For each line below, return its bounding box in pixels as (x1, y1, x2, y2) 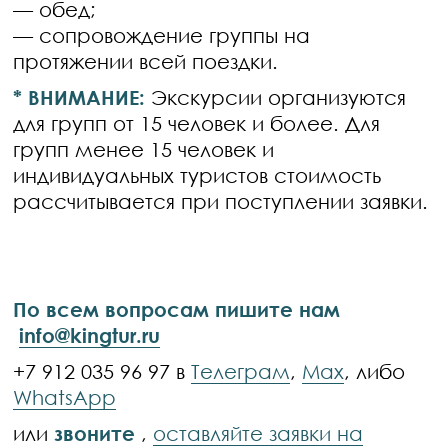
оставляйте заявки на (153, 421, 364, 445)
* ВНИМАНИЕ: (13, 85, 146, 109)
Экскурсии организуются (145, 85, 407, 109)
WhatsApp (13, 385, 117, 409)
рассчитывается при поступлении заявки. (13, 189, 435, 213)
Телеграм (191, 359, 291, 383)
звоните (54, 421, 136, 445)
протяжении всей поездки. (13, 49, 279, 73)
